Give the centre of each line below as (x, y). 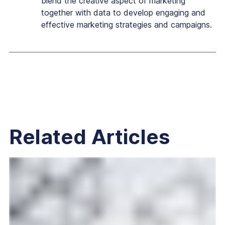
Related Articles (90, 137)
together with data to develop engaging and (123, 12)
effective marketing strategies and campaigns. (127, 24)
